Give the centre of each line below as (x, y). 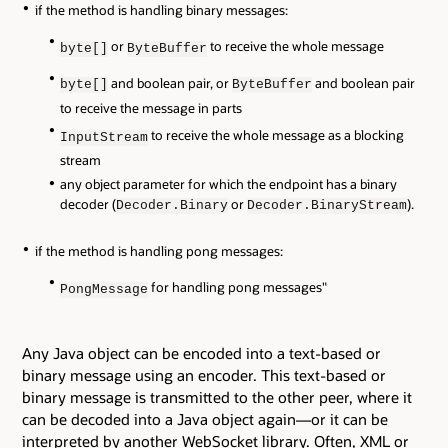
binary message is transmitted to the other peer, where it (217, 397)
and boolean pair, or (170, 83)
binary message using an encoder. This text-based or (204, 375)
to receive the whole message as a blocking (276, 135)
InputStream (104, 137)
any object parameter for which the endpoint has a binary (229, 183)
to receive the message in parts (151, 107)
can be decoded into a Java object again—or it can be (205, 419)
